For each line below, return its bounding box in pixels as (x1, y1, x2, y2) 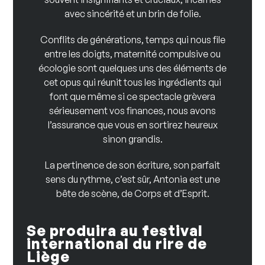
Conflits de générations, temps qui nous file (40, 34, 225, 46)
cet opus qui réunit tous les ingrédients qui (44, 76, 221, 88)
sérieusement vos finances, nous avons (49, 105, 216, 117)
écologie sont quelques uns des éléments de (38, 62, 227, 74)
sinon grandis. (102, 133, 163, 145)
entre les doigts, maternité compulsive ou (44, 48, 221, 60)
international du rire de (26, 234, 207, 253)
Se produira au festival (26, 221, 203, 240)
